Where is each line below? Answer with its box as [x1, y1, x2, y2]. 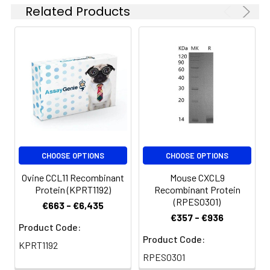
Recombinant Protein [154, 184, 240, 195]
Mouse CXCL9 [169, 172, 225, 183]
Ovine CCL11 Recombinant [22, 172, 124, 183]
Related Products [25, 3, 130, 20]
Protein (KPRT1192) [35, 184, 111, 195]
